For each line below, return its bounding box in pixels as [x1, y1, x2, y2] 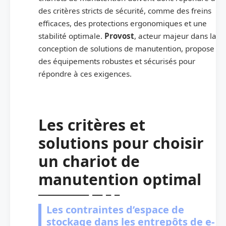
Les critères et [38, 114, 145, 135]
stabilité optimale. [38, 30, 104, 41]
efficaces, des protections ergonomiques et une [38, 18, 207, 28]
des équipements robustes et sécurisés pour [38, 55, 195, 66]
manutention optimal [38, 168, 201, 190]
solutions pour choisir [38, 132, 204, 153]
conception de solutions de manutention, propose [38, 43, 214, 53]
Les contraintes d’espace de [46, 202, 184, 216]
